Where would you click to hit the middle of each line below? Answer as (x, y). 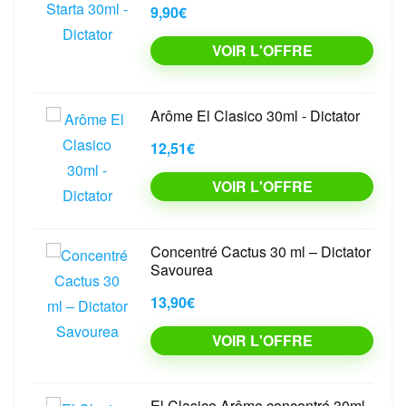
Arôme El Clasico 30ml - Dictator (255, 116)
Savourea (182, 270)
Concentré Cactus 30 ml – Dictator (261, 252)
